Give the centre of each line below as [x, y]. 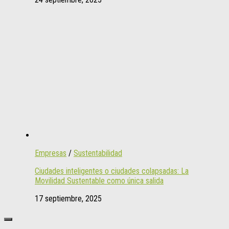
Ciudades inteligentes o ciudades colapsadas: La [112, 171]
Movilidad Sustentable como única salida [99, 181]
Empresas [51, 153]
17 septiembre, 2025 [68, 199]
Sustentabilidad [98, 153]
